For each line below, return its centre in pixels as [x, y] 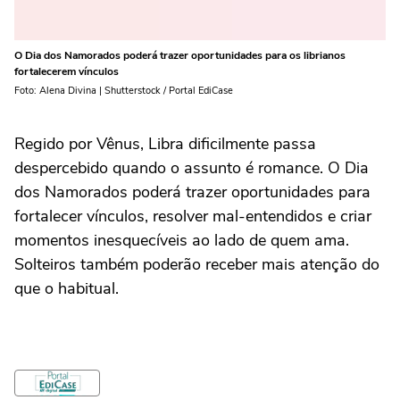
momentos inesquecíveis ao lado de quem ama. [182, 241]
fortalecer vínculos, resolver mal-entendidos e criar [193, 217]
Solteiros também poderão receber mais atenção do [197, 265]
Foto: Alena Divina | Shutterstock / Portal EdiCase [124, 91]
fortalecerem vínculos [67, 72]
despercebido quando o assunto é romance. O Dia [192, 168]
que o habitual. [67, 289]
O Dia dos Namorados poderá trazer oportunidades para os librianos [180, 56]
